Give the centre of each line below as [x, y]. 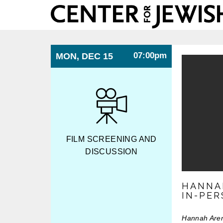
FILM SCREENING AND [111, 139]
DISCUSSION [111, 152]
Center [64, 9]
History [64, 39]
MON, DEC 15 [84, 56]
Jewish [64, 29]
